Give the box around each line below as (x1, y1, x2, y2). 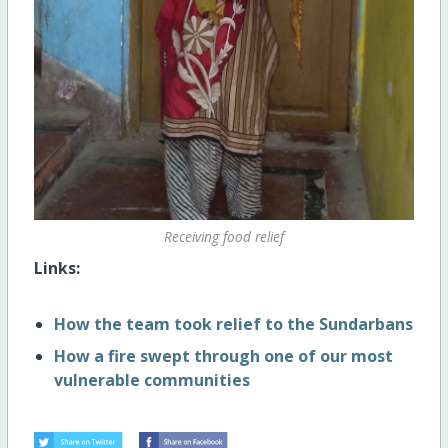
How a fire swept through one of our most (53, 345, 393, 368)
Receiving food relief (164, 227, 284, 247)
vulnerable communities (53, 369, 250, 392)
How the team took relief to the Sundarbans (53, 313, 413, 336)
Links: (33, 257, 80, 280)
